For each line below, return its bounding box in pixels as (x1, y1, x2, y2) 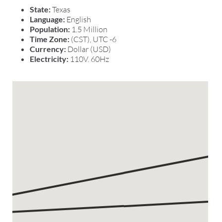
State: (30, 4, 51, 14)
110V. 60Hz (68, 54, 109, 64)
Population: (30, 24, 70, 34)
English (65, 14, 91, 25)
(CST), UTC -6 (71, 34, 116, 45)
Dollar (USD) (66, 44, 111, 55)
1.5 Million (70, 24, 108, 35)
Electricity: (30, 54, 68, 64)
